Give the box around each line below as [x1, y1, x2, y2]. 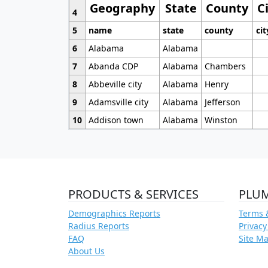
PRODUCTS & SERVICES [68, 185, 199, 202]
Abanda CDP [88, 60, 138, 72]
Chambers [204, 60, 246, 72]
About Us [68, 245, 105, 257]
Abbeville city [88, 78, 142, 90]
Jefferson [204, 96, 240, 108]
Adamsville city [88, 96, 148, 108]
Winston [204, 114, 237, 126]
